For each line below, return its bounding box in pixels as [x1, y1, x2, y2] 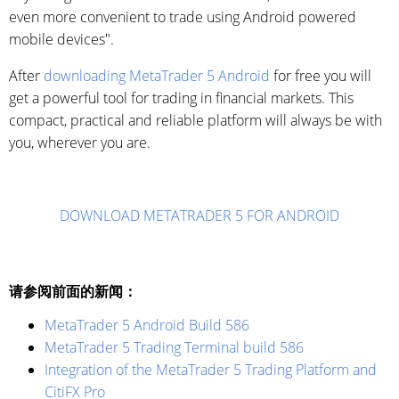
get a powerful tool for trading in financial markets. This [9, 88, 354, 109]
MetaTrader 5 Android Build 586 [45, 315, 249, 336]
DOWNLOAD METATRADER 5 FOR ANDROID [60, 206, 339, 226]
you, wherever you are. [9, 133, 154, 153]
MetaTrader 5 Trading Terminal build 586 [45, 338, 304, 358]
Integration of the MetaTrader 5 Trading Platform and [45, 360, 377, 380]
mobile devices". [9, 29, 114, 50]
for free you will [270, 66, 371, 86]
